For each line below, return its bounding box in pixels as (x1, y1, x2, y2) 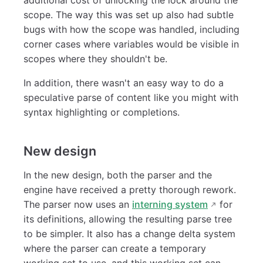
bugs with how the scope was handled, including (23, 23, 240, 35)
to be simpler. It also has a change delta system (23, 227, 235, 240)
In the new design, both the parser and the (23, 168, 212, 181)
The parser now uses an (23, 198, 132, 210)
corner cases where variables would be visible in (23, 38, 239, 50)
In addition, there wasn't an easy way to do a (23, 76, 224, 89)
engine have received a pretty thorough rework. (23, 183, 236, 195)
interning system (132, 198, 208, 210)
